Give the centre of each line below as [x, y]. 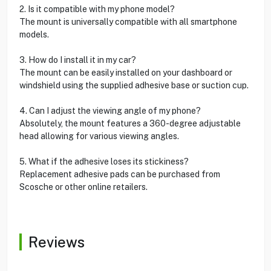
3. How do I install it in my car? [77, 60]
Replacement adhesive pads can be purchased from [119, 174]
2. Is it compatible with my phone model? [97, 9]
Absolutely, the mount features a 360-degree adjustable [130, 123]
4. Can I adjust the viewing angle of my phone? [110, 110]
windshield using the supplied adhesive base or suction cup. [134, 85]
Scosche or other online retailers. [83, 187]
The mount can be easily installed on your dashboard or [126, 72]
